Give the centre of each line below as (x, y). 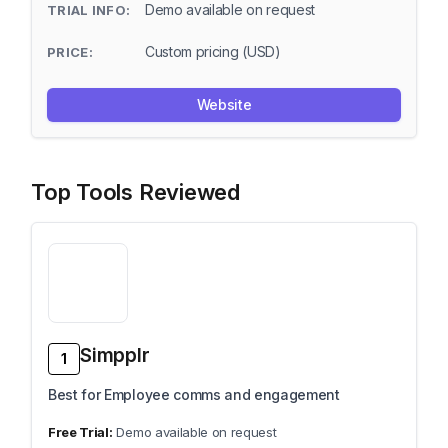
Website (224, 104)
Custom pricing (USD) (213, 51)
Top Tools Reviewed (136, 192)
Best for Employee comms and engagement (194, 394)
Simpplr (115, 355)
